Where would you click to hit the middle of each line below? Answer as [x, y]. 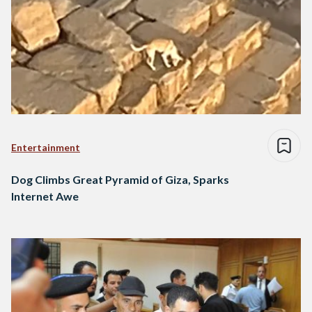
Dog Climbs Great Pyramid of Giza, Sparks [120, 180]
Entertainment [46, 148]
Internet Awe [45, 196]
